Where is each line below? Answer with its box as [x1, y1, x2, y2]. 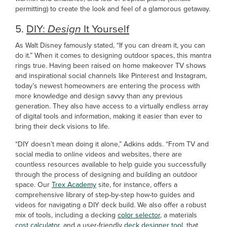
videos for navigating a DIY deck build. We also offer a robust [15, 200, 206, 210]
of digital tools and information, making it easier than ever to [15, 111, 202, 122]
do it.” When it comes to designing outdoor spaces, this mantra [15, 50, 211, 61]
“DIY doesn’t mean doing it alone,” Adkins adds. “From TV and [15, 139, 209, 149]
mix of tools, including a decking [15, 210, 118, 220]
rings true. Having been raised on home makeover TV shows [15, 60, 206, 71]
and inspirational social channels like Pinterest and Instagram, [15, 70, 207, 81]
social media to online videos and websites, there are [15, 149, 182, 160]
